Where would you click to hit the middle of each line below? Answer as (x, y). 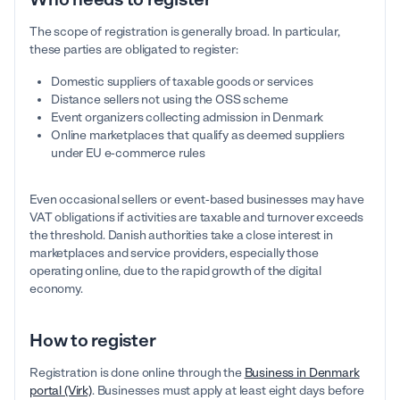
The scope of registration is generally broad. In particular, (185, 32)
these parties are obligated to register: (134, 50)
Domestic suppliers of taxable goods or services (182, 82)
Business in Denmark (302, 373)
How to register (93, 341)
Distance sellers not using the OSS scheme (170, 100)
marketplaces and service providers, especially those (174, 254)
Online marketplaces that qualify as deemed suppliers (198, 136)
